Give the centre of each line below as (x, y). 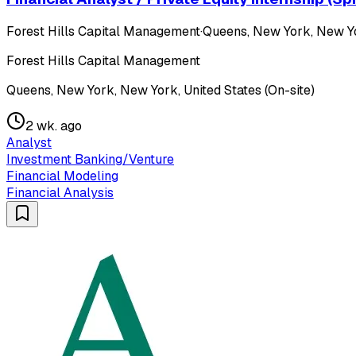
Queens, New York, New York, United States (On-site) (161, 91)
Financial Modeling (62, 176)
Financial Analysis (60, 193)
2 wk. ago (54, 126)
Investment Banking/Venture (90, 160)
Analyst (29, 143)
